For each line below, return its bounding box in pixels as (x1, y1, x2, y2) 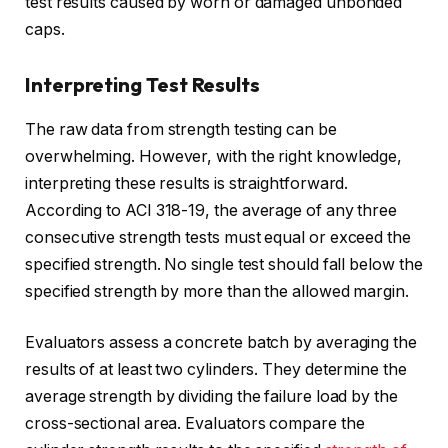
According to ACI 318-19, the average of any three (25, 200, 398, 220)
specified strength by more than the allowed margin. (25, 281, 409, 301)
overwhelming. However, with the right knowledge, (25, 146, 403, 166)
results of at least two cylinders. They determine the (25, 360, 407, 380)
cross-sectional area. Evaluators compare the (25, 414, 365, 434)
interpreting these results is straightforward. (25, 173, 349, 193)
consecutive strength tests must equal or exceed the (25, 227, 411, 247)
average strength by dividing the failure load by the (25, 387, 398, 407)
